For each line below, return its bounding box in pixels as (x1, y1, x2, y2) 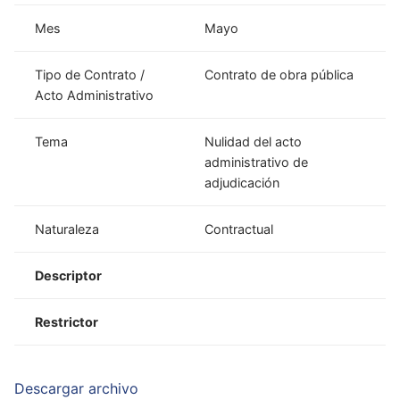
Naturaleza (35, 221, 100, 237)
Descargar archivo (14, 379, 138, 398)
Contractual (204, 221, 274, 237)
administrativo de (204, 154, 309, 170)
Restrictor (35, 313, 99, 329)
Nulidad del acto (204, 133, 303, 149)
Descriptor (35, 267, 103, 283)
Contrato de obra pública (204, 66, 354, 82)
